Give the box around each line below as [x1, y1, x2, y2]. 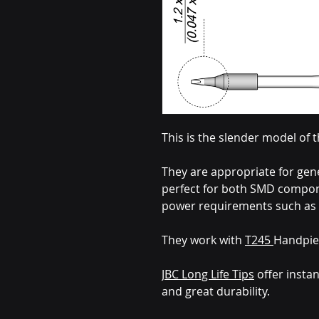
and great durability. [162, 283, 270, 299]
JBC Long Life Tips [162, 266, 254, 282]
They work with [162, 232, 245, 248]
